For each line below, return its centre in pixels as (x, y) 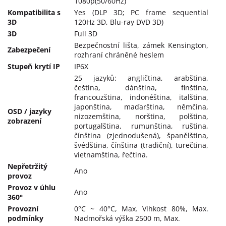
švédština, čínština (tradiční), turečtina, (141, 145)
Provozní (23, 208)
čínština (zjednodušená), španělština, (141, 135)
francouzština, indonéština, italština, (141, 97)
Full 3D (86, 33)
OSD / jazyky (30, 111)
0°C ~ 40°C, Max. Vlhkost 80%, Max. (141, 208)
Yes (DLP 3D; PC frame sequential (141, 12)
